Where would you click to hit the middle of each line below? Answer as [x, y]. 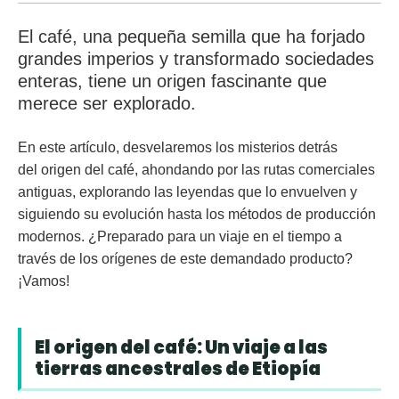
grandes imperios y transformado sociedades [196, 59]
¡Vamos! [45, 281]
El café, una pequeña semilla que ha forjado [191, 37]
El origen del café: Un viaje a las [181, 348]
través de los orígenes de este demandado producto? [185, 259]
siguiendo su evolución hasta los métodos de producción [197, 215]
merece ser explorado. [110, 104]
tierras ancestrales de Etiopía [179, 369]
